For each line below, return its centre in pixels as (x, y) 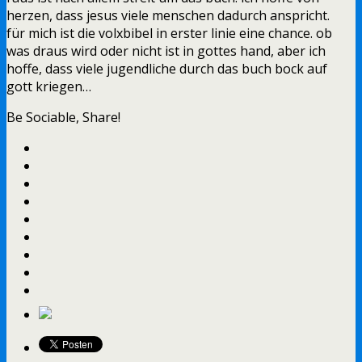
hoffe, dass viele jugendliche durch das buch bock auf (167, 68)
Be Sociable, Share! (63, 117)
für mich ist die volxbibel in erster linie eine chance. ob (169, 33)
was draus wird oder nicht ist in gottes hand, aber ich (166, 51)
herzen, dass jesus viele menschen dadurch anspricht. (168, 15)
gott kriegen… (49, 86)
